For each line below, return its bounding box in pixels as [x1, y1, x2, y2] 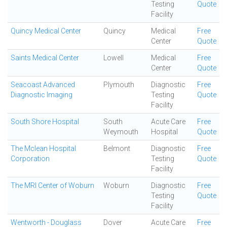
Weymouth [103, 128, 138, 136]
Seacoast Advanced [11, 81, 75, 89]
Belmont [103, 144, 130, 153]
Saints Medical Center [11, 54, 79, 62]
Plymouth [103, 81, 134, 89]
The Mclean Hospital [11, 144, 76, 153]
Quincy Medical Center [11, 27, 81, 35]
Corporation [11, 155, 50, 163]
